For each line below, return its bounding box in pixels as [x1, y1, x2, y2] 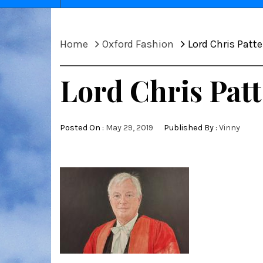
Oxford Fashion [102, 38, 174, 51]
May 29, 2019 [106, 123, 153, 133]
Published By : [162, 123, 219, 133]
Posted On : [60, 123, 106, 133]
